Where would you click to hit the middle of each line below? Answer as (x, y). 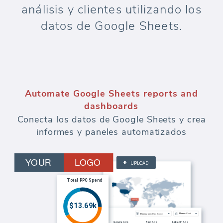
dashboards (111, 106)
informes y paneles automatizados (111, 132)
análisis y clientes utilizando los (111, 9)
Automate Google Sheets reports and (111, 93)
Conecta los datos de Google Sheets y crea (111, 119)
